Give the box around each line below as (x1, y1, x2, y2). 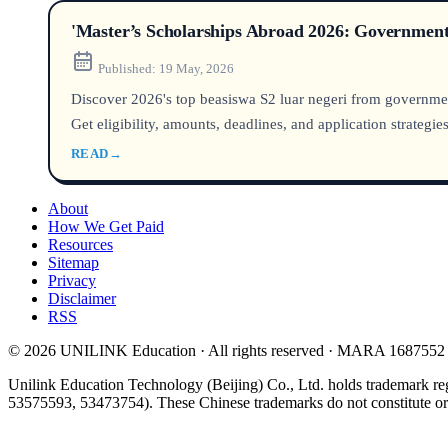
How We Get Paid (48, 217, 164, 235)
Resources (48, 235, 113, 253)
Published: (97, 60, 156, 76)
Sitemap (48, 253, 99, 271)
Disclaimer (48, 289, 116, 307)
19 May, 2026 (158, 60, 234, 76)
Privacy (48, 271, 96, 289)
